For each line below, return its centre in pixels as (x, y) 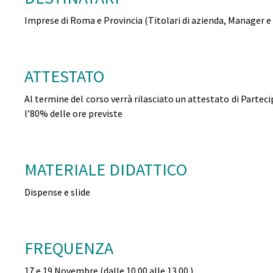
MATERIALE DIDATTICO (106, 170)
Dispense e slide (57, 192)
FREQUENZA (69, 248)
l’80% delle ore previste (73, 114)
